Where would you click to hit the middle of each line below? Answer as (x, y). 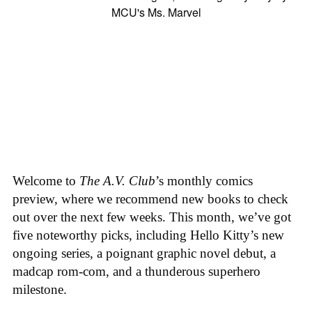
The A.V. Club (117, 181)
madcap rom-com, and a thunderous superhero (136, 272)
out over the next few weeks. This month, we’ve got (152, 217)
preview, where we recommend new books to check (150, 199)
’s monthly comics (204, 181)
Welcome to (46, 181)
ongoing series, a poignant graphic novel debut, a (144, 253)
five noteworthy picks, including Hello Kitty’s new (148, 235)
